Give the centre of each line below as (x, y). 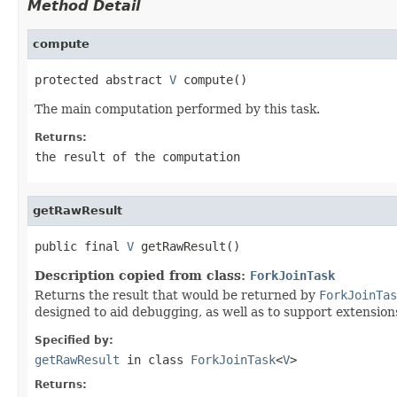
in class (155, 359)
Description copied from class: (142, 275)
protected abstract (102, 79)
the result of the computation (137, 156)
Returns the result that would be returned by (177, 295)
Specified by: (74, 340)
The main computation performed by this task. (177, 109)
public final (81, 246)
